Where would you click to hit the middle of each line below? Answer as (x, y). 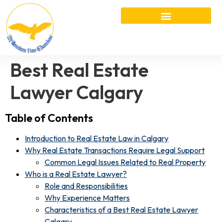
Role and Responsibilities (86, 186)
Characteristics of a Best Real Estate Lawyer (121, 209)
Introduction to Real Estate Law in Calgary (97, 138)
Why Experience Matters (87, 197)
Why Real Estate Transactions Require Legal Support (115, 150)
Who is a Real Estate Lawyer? (76, 174)
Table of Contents (49, 118)
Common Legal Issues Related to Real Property (125, 162)
